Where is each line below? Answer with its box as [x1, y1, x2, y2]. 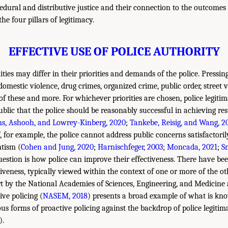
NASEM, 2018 [43, 191, 88, 201]
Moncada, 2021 [167, 142, 217, 152]
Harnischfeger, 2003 [98, 142, 163, 152]
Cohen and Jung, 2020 [21, 142, 94, 152]
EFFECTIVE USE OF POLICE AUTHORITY [8, 44, 220, 59]
